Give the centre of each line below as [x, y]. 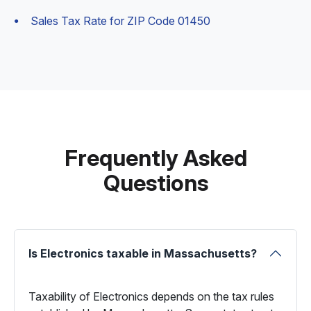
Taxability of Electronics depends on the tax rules [151, 296]
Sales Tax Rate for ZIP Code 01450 [120, 21]
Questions [155, 183]
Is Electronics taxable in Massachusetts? [143, 253]
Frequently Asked [155, 158]
